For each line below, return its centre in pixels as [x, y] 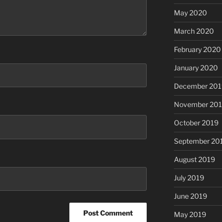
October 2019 [196, 123]
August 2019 [194, 160]
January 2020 [196, 68]
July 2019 [189, 178]
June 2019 [190, 196]
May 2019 [190, 215]
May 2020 [190, 13]
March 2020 [194, 31]
